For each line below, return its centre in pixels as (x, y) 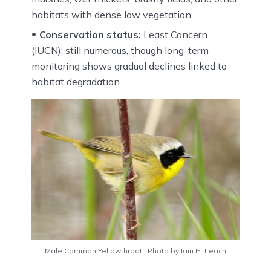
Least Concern (174, 34)
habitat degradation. (77, 81)
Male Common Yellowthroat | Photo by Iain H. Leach (135, 250)
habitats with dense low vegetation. (112, 14)
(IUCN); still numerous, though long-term (120, 50)
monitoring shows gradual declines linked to (129, 66)
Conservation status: (90, 34)
